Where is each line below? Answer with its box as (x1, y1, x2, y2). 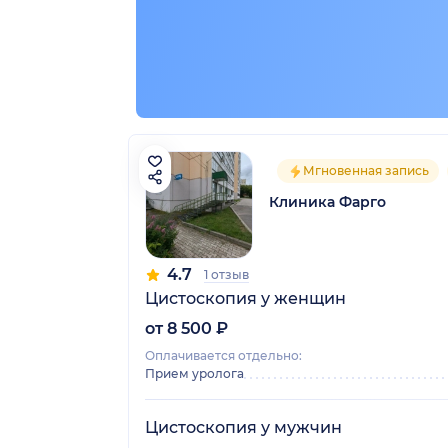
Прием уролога (145, 365, 244, 381)
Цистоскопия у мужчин (145, 417, 342, 437)
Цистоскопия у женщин (145, 288, 346, 308)
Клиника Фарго (269, 192, 386, 211)
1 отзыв (204, 266, 249, 282)
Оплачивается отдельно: (145, 347, 302, 363)
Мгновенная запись (303, 162, 429, 178)
